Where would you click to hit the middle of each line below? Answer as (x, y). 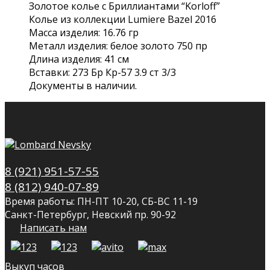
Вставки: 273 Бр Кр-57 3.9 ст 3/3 (102, 72)
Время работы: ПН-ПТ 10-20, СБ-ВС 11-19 (101, 201)
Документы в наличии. (83, 85)
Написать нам (53, 228)
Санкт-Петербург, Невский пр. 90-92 (90, 214)
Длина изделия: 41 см (79, 59)
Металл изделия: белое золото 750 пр (118, 46)
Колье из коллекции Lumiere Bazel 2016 (123, 19)
